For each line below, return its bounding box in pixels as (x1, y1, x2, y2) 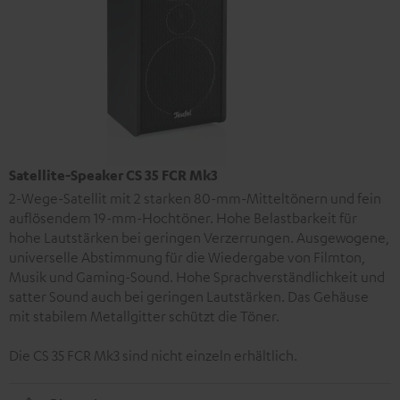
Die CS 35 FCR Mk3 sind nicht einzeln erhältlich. (9, 346, 297, 364)
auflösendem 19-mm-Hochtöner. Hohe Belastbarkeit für (9, 208, 357, 227)
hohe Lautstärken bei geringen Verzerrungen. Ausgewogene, (9, 228, 389, 246)
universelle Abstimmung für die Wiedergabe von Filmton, (9, 247, 365, 266)
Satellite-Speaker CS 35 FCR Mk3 (9, 165, 218, 184)
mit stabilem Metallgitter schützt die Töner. (9, 306, 279, 325)
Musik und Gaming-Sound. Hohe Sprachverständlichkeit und (9, 267, 385, 286)
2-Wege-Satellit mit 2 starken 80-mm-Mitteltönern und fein (9, 188, 381, 207)
